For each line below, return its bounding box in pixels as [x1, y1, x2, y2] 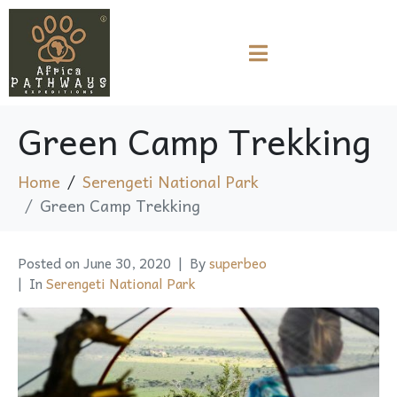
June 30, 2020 [83, 251, 171, 274]
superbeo [209, 251, 267, 274]
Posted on [18, 251, 83, 274]
